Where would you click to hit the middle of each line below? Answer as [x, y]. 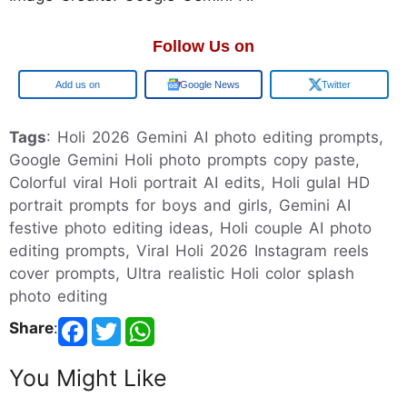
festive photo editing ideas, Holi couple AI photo [190, 228]
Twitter [336, 85]
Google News [210, 85]
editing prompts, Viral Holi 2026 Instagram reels [189, 251]
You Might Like [88, 378]
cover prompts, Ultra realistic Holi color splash [182, 274]
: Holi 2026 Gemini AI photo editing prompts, [215, 138]
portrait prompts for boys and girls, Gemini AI [180, 206]
